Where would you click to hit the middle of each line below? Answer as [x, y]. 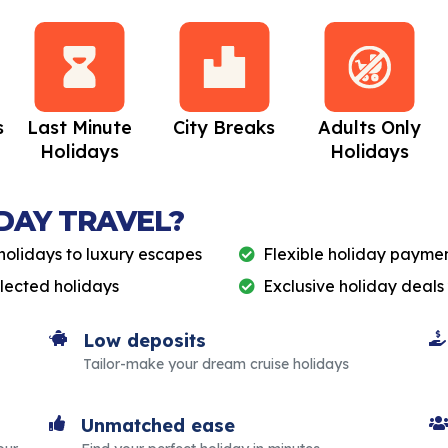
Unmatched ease [158, 426]
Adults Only [369, 128]
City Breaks [224, 128]
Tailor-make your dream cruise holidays [216, 364]
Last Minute [79, 128]
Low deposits [144, 341]
